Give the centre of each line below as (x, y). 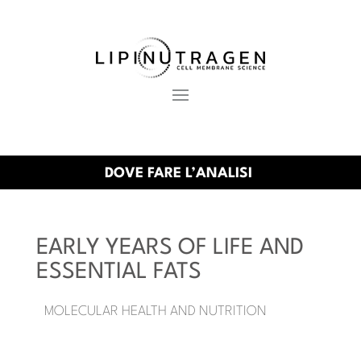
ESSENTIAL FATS (118, 273)
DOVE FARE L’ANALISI (180, 174)
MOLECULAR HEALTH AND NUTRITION (155, 312)
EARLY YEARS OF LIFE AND (170, 249)
